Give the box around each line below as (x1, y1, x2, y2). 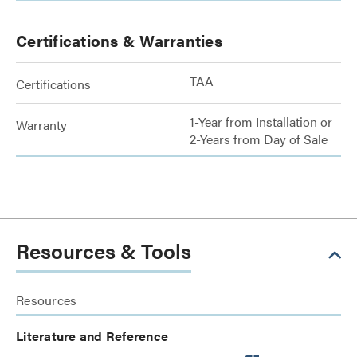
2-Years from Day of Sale (190, 130, 328, 149)
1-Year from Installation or (190, 112, 332, 131)
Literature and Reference (16, 327, 168, 346)
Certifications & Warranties (16, 29, 222, 53)
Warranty (16, 116, 67, 135)
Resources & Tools (16, 236, 191, 266)
